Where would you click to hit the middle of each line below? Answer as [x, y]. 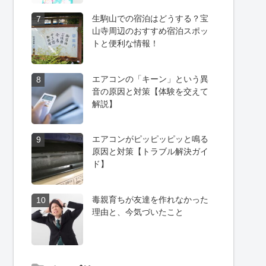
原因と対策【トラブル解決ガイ [151, 152]
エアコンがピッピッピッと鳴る [151, 139]
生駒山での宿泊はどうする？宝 [151, 18]
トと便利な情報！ [126, 43]
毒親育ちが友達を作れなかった [151, 200]
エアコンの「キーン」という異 [151, 79]
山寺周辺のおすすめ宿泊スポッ [151, 31]
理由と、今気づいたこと [138, 212]
